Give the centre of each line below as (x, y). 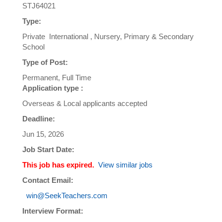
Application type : (53, 88)
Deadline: (39, 119)
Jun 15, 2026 (43, 134)
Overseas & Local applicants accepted (85, 104)
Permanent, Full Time (57, 78)
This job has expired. (58, 165)
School (33, 47)
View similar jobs (125, 165)
